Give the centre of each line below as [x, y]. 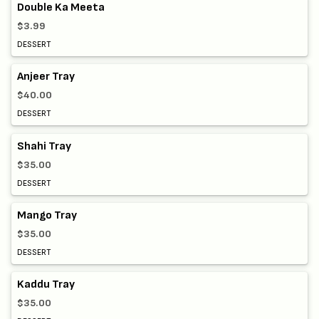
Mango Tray [47, 215]
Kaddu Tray [46, 284]
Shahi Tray [44, 146]
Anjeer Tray [46, 77]
